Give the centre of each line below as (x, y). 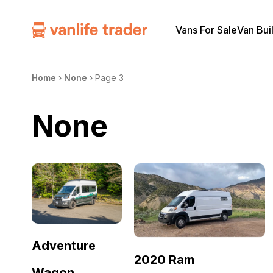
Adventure (64, 245)
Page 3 (109, 78)
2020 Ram (164, 259)
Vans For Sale (207, 30)
